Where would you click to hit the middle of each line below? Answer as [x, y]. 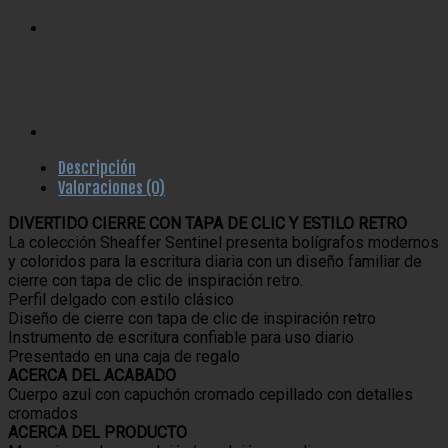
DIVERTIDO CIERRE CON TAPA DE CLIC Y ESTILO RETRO [207, 223]
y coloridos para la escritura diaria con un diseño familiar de [215, 261]
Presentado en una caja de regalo [124, 356]
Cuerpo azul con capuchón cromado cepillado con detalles [210, 394]
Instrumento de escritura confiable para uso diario [181, 337]
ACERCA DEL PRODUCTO [97, 432]
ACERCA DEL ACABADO [92, 375]
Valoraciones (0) [111, 187]
